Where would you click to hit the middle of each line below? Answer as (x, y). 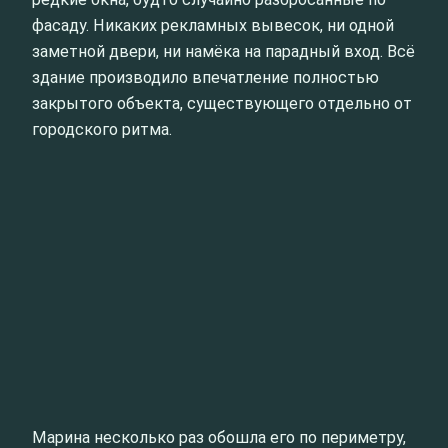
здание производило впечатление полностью (205, 77)
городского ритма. (102, 129)
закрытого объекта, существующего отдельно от (222, 103)
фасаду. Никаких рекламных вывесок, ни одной (213, 25)
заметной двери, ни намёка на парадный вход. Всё (223, 51)
